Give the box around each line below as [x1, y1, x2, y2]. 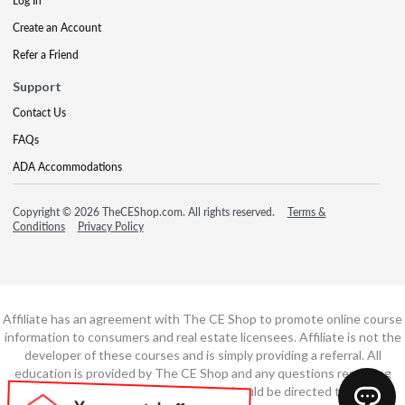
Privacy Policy [77, 219, 144, 234]
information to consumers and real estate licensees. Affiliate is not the [4, 329, 401, 344]
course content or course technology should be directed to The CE [13, 383, 392, 399]
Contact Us [13, 105, 66, 120]
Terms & [287, 204, 326, 220]
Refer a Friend [13, 47, 79, 62]
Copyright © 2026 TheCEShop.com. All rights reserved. [13, 204, 278, 220]
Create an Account [13, 20, 101, 35]
